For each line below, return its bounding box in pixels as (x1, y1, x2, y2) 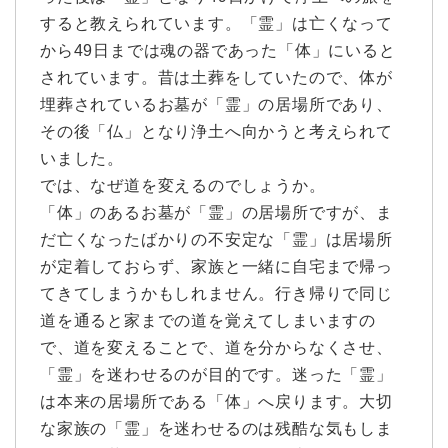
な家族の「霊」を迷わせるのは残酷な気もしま (40, 419, 393, 437)
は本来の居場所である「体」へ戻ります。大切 (40, 392, 393, 410)
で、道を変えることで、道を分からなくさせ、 (40, 338, 393, 356)
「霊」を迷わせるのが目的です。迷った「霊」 (40, 365, 393, 383)
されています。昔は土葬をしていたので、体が (40, 68, 393, 86)
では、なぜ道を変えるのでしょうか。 (40, 176, 326, 194)
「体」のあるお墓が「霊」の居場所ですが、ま (40, 203, 393, 221)
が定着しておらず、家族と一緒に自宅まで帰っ (40, 257, 393, 275)
